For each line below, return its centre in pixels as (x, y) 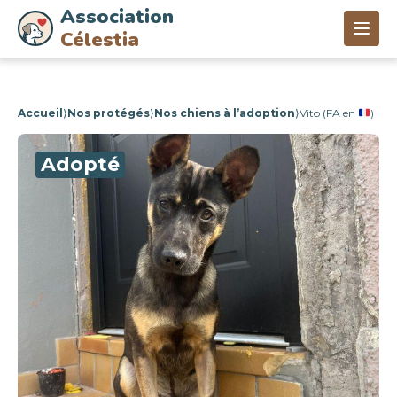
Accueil (40, 113)
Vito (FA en (329, 113)
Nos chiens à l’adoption (225, 113)
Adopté (80, 164)
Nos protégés (109, 113)
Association (117, 17)
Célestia (100, 40)
